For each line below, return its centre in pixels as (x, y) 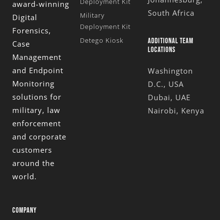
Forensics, (32, 30)
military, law (36, 110)
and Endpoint (38, 70)
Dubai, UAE (169, 97)
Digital (25, 17)
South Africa (171, 13)
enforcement (37, 123)
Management (37, 57)
